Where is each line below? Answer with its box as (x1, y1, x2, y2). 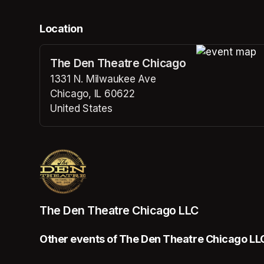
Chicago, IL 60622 (50, 88, 135, 100)
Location (39, 22, 83, 35)
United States (50, 103, 113, 115)
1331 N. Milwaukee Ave (50, 73, 156, 85)
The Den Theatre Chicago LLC (39, 203, 199, 218)
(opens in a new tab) (50, 117, 147, 130)
